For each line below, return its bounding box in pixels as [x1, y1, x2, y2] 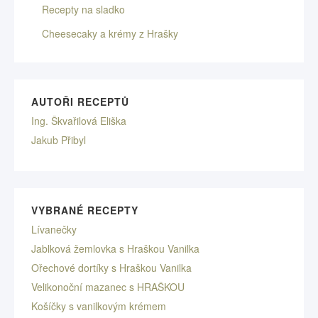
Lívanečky [31, 222, 77, 236]
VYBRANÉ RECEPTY [31, 203, 138, 217]
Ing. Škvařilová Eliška [31, 114, 126, 128]
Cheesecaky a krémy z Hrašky [42, 26, 178, 40]
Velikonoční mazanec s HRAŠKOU [31, 280, 185, 294]
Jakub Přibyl [31, 133, 86, 147]
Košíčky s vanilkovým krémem [31, 299, 166, 313]
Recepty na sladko [42, 2, 125, 16]
